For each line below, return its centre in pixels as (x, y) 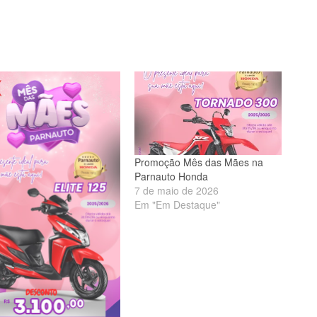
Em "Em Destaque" (178, 205)
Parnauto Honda (172, 177)
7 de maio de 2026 (177, 191)
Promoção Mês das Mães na (199, 162)
